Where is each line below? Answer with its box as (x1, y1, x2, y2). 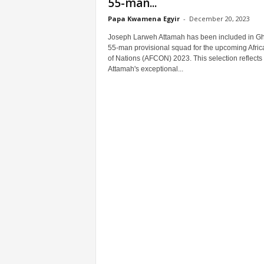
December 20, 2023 (189, 14, 250, 23)
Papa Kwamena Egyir (107, 14, 180, 23)
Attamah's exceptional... (107, 65, 183, 73)
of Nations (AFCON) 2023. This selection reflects (107, 54, 262, 62)
